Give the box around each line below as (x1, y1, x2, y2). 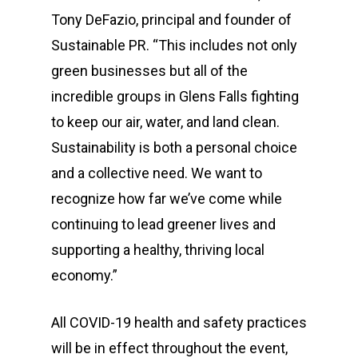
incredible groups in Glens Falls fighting (51, 88, 299, 105)
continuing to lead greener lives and (51, 216, 276, 233)
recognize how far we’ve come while (51, 190, 282, 208)
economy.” (51, 267, 117, 284)
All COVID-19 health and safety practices (51, 314, 307, 332)
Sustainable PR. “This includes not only (51, 37, 297, 54)
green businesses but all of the (51, 62, 248, 80)
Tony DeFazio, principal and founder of (51, 11, 292, 29)
